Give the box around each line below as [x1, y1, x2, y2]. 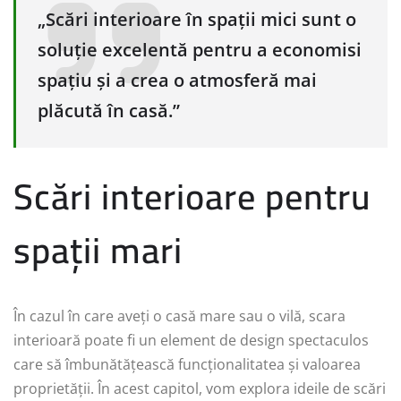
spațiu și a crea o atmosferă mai [38, 67, 317, 92]
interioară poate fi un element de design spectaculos [13, 330, 369, 351]
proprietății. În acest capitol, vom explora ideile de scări [13, 379, 386, 399]
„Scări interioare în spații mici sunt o [38, 6, 356, 31]
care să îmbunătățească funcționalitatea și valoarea [13, 354, 361, 375]
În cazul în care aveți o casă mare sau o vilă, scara [13, 306, 346, 327]
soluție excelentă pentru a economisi [38, 37, 362, 62]
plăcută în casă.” [38, 98, 180, 123]
